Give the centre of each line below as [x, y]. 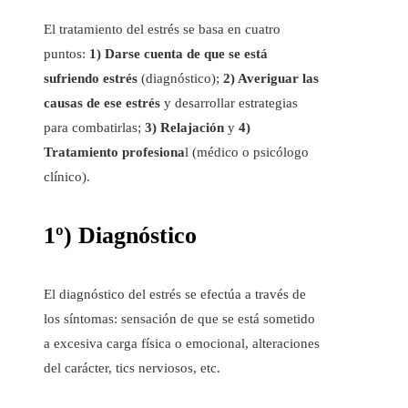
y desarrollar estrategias [229, 102]
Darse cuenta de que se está [186, 53]
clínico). [67, 176]
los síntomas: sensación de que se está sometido [179, 318]
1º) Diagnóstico [120, 236]
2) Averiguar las [271, 78]
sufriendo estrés [91, 78]
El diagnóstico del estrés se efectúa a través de [175, 294]
